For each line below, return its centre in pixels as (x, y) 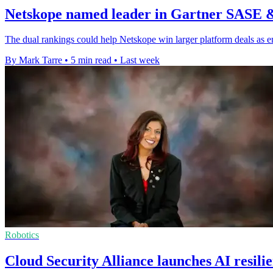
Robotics (22, 235)
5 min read (91, 60)
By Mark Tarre (34, 60)
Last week (140, 60)
